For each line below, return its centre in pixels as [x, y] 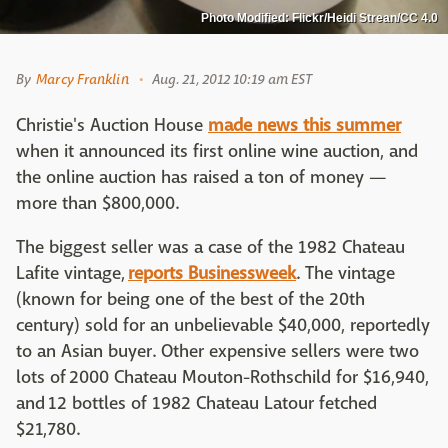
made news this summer [304, 126]
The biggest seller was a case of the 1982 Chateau [210, 248]
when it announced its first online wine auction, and [217, 152]
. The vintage [345, 274]
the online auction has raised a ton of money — [201, 178]
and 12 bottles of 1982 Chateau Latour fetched [196, 404]
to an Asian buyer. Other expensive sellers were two [217, 352]
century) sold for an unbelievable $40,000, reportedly [223, 326]
